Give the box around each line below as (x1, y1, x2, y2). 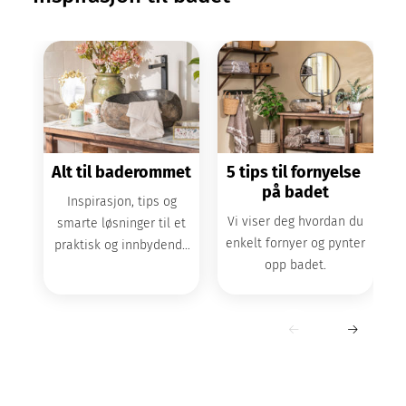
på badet (262, 182, 329, 203)
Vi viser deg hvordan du (227, 214, 363, 230)
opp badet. (265, 257, 326, 274)
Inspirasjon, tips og (66, 194, 177, 210)
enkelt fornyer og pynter (226, 236, 365, 252)
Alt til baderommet (52, 162, 191, 183)
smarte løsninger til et (57, 216, 186, 232)
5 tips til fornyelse (227, 162, 364, 183)
